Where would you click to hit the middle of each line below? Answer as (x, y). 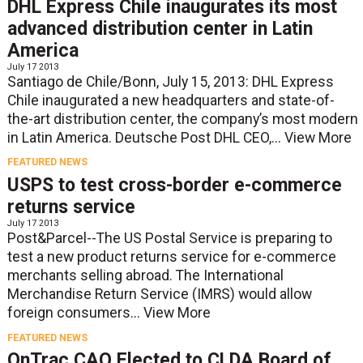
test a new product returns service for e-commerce (171, 257)
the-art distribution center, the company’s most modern (182, 119)
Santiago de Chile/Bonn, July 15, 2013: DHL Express (170, 81)
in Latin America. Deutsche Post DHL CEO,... (145, 137)
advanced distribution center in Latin (160, 28)
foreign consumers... (75, 313)
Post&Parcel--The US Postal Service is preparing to (169, 239)
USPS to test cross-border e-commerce (174, 186)
